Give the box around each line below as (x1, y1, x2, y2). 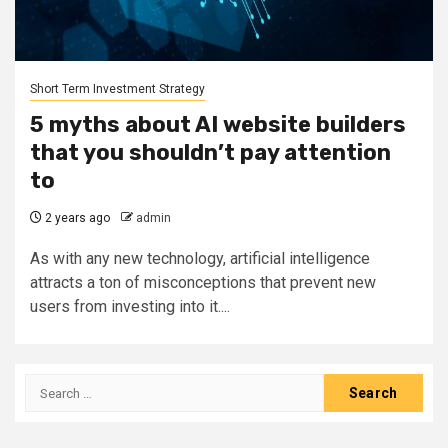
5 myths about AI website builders (30, 111, 406, 138)
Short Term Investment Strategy (30, 82, 205, 96)
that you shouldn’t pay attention (30, 139, 391, 166)
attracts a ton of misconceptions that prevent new (30, 273, 376, 292)
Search (24, 375, 78, 394)
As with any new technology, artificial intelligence (30, 249, 370, 268)
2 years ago (42, 211, 110, 225)
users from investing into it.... (30, 297, 230, 316)
